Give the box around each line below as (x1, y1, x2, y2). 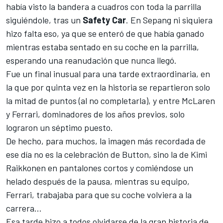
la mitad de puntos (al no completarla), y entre (6, 95, 182, 107)
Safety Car (83, 14, 126, 26)
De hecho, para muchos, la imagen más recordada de (6, 135, 206, 147)
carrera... (6, 203, 42, 214)
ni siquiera (171, 14, 213, 26)
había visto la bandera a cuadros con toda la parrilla (6, 1, 201, 12)
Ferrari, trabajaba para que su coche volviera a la (6, 189, 192, 201)
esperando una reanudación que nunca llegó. (6, 55, 177, 66)
